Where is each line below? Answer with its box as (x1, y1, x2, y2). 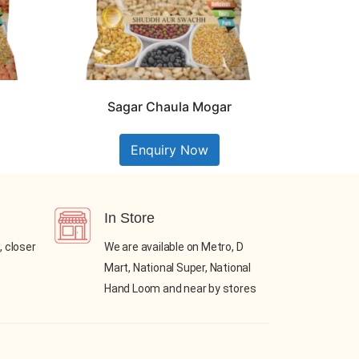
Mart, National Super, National (104, 261, 252, 275)
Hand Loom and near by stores (104, 282, 256, 296)
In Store (104, 210, 155, 227)
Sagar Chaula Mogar (107, 99, 232, 115)
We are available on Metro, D (104, 240, 244, 254)
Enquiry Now (130, 142, 208, 159)
